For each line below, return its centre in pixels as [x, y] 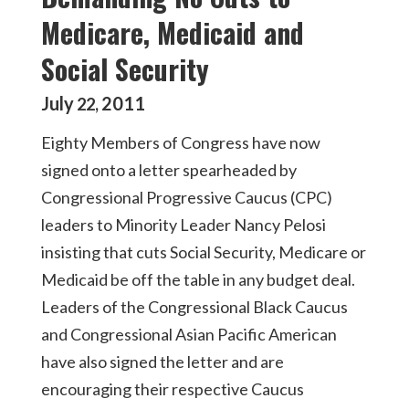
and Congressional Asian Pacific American [189, 334]
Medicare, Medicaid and [173, 32]
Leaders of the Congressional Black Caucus [194, 307]
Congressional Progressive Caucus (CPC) [187, 197]
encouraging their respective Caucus [173, 389]
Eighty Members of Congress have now [181, 142]
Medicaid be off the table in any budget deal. [198, 279]
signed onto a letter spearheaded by [169, 170]
